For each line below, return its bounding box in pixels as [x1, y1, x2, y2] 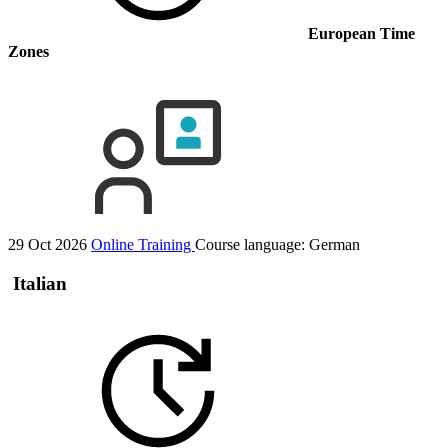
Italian [8, 273, 67, 294]
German [309, 236, 360, 254]
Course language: [195, 236, 309, 254]
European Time [308, 25, 415, 43]
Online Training [91, 236, 195, 254]
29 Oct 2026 [8, 236, 87, 254]
